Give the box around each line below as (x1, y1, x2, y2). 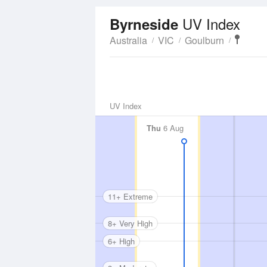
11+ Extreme (108, 190, 153, 202)
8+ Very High (108, 217, 153, 229)
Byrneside (110, 14, 182, 34)
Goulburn (185, 33, 224, 47)
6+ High (108, 235, 135, 247)
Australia (110, 33, 147, 47)
